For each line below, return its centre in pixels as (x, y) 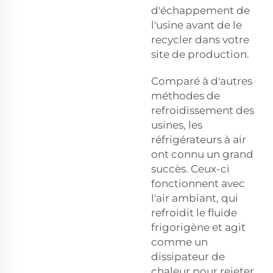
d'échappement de (200, 10)
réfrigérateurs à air (199, 139)
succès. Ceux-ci (190, 168)
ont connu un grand (202, 154)
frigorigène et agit (198, 227)
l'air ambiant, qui (195, 198)
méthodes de (186, 95)
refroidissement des (203, 110)
